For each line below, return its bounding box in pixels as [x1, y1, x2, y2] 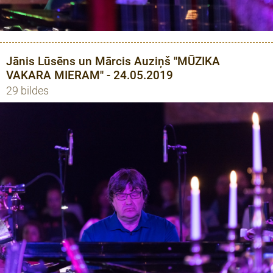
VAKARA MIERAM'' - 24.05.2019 [6, 68, 173, 82]
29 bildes [6, 85, 49, 97]
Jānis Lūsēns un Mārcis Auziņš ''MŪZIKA [6, 54, 220, 68]
